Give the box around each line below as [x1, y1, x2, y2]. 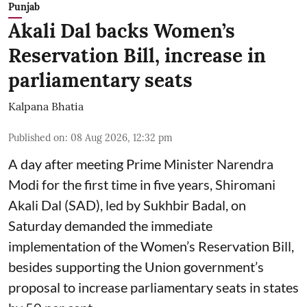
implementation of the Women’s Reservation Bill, [8, 237, 294, 254]
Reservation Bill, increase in [8, 42, 266, 68]
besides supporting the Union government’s [8, 258, 264, 275]
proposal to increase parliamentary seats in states [8, 278, 299, 295]
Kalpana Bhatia [8, 99, 84, 113]
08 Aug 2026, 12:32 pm [71, 131, 173, 144]
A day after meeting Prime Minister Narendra [8, 155, 273, 172]
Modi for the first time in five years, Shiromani [8, 175, 275, 193]
